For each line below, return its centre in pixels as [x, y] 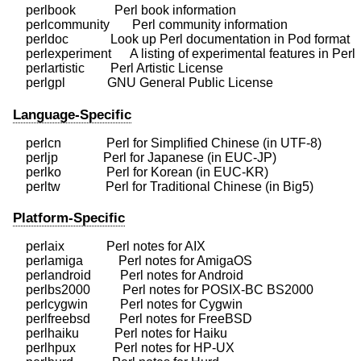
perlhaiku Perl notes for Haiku [120, 333]
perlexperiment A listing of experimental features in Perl [184, 54]
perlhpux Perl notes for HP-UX [124, 347]
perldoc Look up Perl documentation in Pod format [181, 39]
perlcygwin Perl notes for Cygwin [128, 304]
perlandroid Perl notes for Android [128, 275]
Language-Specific [72, 114]
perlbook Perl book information [124, 10]
